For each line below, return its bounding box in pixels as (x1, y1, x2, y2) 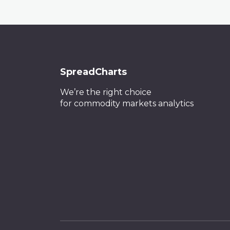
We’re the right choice (60, 87, 151, 97)
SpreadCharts (60, 66, 127, 78)
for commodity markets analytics (60, 98, 194, 108)
